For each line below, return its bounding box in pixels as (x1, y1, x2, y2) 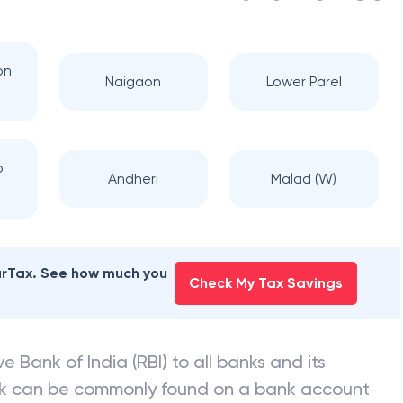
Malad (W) (271, 170, 337, 187)
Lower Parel (265, 73, 342, 90)
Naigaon (105, 73, 162, 90)
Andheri (108, 170, 159, 187)
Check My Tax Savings (188, 274, 343, 291)
